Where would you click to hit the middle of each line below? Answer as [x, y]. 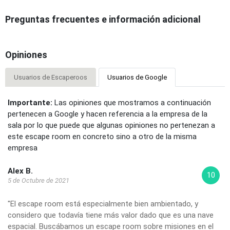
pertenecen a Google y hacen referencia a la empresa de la [108, 114]
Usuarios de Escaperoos [51, 77]
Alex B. [20, 171]
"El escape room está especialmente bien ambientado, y [103, 204]
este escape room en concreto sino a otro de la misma [102, 136]
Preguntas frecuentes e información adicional [103, 19]
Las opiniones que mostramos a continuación [132, 102]
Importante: [30, 102]
